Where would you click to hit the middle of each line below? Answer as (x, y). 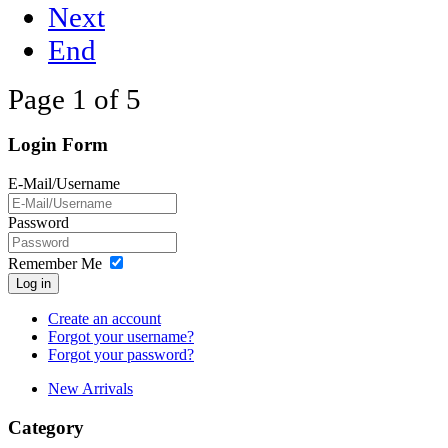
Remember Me (55, 264)
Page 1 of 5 (74, 98)
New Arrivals (90, 389)
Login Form (58, 145)
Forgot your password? (121, 355)
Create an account (104, 319)
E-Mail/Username (64, 184)
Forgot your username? (121, 337)
